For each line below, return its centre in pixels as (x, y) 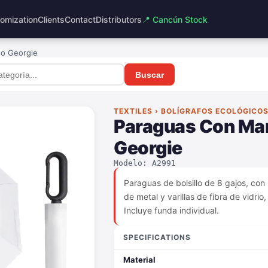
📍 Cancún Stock (174, 19)
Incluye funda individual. (171, 210)
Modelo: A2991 (145, 163)
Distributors (118, 19)
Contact (80, 19)
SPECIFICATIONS (157, 237)
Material (139, 260)
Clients (51, 19)
